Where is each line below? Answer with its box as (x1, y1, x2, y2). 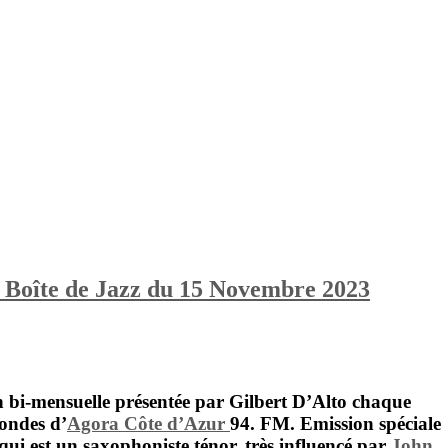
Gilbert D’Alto (229, 390, 347, 412)
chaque (347, 390, 411, 412)
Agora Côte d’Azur (67, 412, 225, 434)
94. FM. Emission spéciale (230, 412, 441, 434)
